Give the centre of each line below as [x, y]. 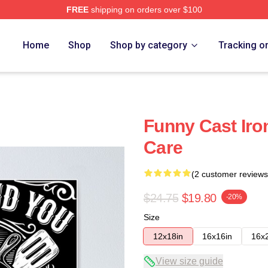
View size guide [189, 261]
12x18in [168, 236]
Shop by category [149, 45]
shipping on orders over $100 [145, 10]
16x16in [217, 236]
